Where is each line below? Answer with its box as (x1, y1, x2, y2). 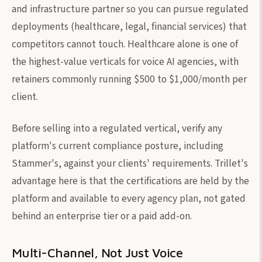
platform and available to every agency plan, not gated (12, 191, 246, 206)
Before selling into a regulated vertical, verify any (12, 120, 222, 136)
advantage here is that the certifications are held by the (12, 173, 249, 188)
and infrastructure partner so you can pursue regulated (12, 1, 249, 16)
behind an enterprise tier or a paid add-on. (12, 208, 192, 223)
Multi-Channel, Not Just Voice (12, 244, 183, 260)
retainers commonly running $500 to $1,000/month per (12, 71, 247, 87)
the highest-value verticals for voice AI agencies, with (12, 54, 239, 69)
